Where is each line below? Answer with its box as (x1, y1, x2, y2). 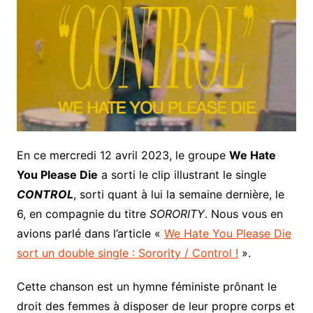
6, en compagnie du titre (16, 207, 150, 221)
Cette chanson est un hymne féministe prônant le (16, 279, 277, 294)
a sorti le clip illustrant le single (97, 168, 266, 182)
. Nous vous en (204, 207, 283, 221)
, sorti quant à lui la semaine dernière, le (73, 187, 284, 202)
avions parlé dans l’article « (16, 226, 164, 241)
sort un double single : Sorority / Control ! (16, 246, 238, 261)
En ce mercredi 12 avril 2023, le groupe (16, 148, 229, 163)
